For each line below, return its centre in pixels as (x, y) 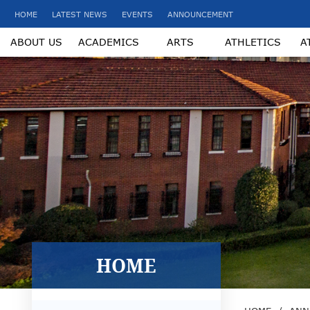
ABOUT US (36, 42)
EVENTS (137, 14)
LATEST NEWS (80, 14)
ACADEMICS (108, 42)
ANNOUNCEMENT (200, 14)
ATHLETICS (253, 42)
